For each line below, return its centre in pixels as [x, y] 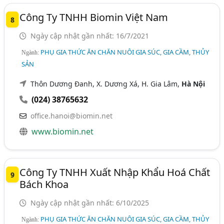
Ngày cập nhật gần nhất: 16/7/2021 [89, 35]
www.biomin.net [63, 131]
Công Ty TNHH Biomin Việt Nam [94, 17]
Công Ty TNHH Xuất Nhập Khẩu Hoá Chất [115, 172]
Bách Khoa [44, 184]
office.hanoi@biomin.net [72, 115]
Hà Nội [193, 83]
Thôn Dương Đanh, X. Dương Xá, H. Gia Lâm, [106, 83]
